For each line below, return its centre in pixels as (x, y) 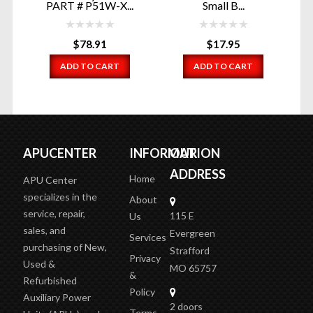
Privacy (145, 258)
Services (148, 237)
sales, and (44, 230)
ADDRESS (198, 174)
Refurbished (50, 280)
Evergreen (193, 233)
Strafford (190, 250)
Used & (39, 263)
